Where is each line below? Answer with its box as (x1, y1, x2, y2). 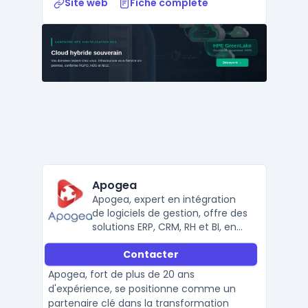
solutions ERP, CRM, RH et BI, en (91, 220, 236, 234)
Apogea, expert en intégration (91, 192, 236, 206)
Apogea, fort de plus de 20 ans (47, 267, 195, 281)
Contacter (122, 247, 179, 261)
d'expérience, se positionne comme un (47, 282, 236, 296)
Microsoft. (91, 247, 140, 261)
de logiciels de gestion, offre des (91, 206, 247, 220)
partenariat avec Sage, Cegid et (91, 234, 246, 247)
